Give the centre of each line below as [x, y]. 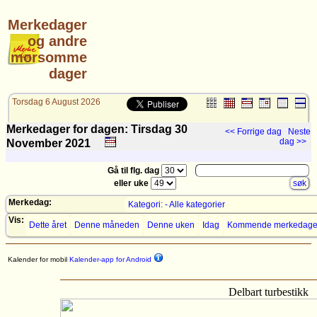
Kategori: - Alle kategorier [177, 204]
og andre [57, 41]
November [34, 143]
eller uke [132, 183]
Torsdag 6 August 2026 [56, 102]
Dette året [48, 225]
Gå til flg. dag [134, 171]
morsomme [49, 58]
